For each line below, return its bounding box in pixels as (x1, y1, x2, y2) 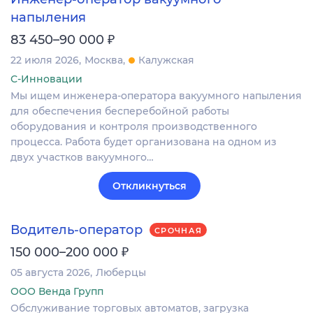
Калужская (138, 53, 194, 66)
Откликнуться (112, 179, 187, 192)
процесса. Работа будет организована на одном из (10, 135, 277, 148)
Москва (85, 53, 123, 66)
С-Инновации (10, 72, 82, 85)
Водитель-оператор (10, 222, 143, 238)
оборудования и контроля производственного (10, 119, 257, 133)
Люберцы (96, 266, 146, 279)
